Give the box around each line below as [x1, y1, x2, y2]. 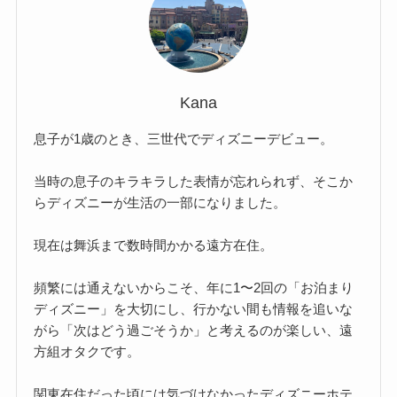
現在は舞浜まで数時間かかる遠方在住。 [34, 237, 274, 253]
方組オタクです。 [34, 343, 141, 359]
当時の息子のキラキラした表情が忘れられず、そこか [34, 173, 354, 189]
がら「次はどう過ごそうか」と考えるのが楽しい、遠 [34, 322, 354, 338]
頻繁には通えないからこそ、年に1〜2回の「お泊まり [34, 279, 354, 295]
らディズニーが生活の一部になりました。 [34, 194, 287, 210]
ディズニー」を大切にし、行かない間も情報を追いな [34, 300, 354, 316]
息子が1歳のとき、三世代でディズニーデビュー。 [34, 130, 334, 146]
